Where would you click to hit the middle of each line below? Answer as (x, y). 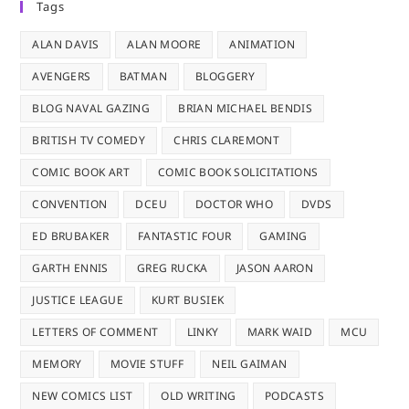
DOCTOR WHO (235, 204)
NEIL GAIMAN (250, 363)
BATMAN (143, 76)
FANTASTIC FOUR (184, 236)
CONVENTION (70, 204)
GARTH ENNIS (70, 267)
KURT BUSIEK (188, 299)
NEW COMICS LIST (83, 395)
